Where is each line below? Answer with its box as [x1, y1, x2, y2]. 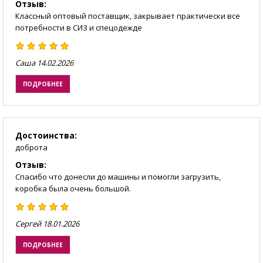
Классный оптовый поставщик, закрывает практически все [15, 11, 240, 22]
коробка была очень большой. [15, 183, 131, 194]
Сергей [15, 218, 41, 230]
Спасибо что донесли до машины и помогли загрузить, [15, 171, 221, 183]
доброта [15, 142, 48, 153]
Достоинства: [15, 130, 77, 141]
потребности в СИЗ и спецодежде [15, 22, 142, 33]
